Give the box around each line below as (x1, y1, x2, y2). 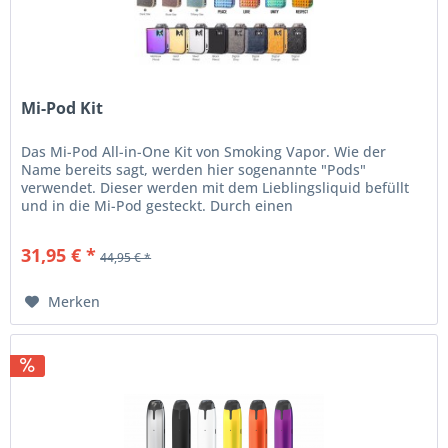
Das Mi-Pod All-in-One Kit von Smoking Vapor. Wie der (21, 142, 387, 162)
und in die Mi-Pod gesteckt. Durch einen (21, 196, 294, 216)
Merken (48, 292, 101, 312)
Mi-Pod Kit (21, 97, 104, 120)
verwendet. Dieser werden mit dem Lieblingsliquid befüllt (21, 178, 410, 198)
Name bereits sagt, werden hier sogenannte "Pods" (21, 160, 367, 180)
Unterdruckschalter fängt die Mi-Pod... (21, 214, 281, 234)
